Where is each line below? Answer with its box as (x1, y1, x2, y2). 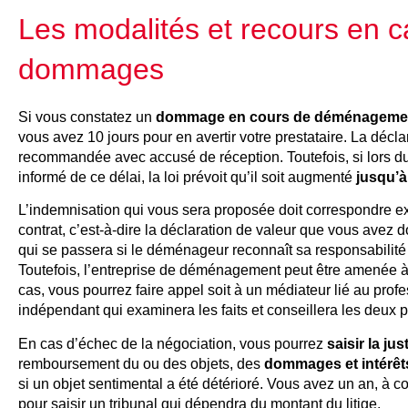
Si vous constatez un (18, 108, 156, 125)
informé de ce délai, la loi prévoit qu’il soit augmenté (18, 168, 356, 185)
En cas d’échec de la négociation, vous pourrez (18, 335, 327, 352)
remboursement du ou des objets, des (18, 355, 264, 372)
